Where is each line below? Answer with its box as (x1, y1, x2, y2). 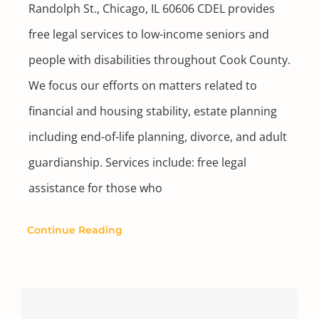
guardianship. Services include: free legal (28, 154, 246, 170)
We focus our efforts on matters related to (28, 77, 257, 93)
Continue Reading (26, 223, 122, 236)
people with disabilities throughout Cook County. (28, 51, 291, 68)
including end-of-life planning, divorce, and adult (28, 128, 287, 145)
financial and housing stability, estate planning (28, 103, 277, 119)
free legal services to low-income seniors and (28, 26, 269, 42)
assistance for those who (28, 179, 162, 196)
